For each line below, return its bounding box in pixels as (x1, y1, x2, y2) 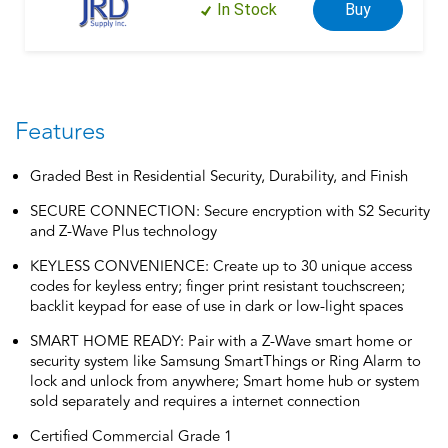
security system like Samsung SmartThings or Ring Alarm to (30, 349, 421, 373)
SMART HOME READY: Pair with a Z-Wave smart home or (30, 329, 412, 353)
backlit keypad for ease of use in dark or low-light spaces (30, 294, 403, 318)
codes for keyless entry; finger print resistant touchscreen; (30, 274, 405, 298)
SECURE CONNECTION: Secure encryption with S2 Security (30, 199, 430, 223)
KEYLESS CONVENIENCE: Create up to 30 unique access (30, 254, 412, 278)
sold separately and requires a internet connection (30, 389, 360, 413)
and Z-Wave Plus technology (30, 219, 217, 243)
